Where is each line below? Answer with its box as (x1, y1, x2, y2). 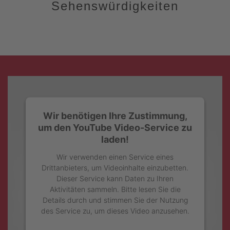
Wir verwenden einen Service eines (56, 152, 174, 161)
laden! (101, 133, 129, 145)
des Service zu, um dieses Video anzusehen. (41, 206, 189, 215)
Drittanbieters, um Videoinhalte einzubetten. (42, 163, 188, 172)
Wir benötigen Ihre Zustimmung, (43, 110, 187, 121)
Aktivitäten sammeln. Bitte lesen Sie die (49, 184, 181, 194)
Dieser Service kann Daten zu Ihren (56, 174, 174, 183)
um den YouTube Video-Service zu (38, 122, 192, 133)
